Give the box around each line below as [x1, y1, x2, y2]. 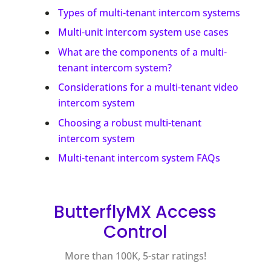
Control [103, 220, 168, 244]
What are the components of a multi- [57, 45, 227, 59]
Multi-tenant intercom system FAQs [57, 151, 220, 165]
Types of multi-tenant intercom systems [57, 6, 240, 20]
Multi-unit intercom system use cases [57, 25, 229, 39]
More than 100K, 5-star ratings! [64, 249, 206, 263]
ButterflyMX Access [54, 200, 217, 224]
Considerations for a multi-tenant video [57, 80, 238, 94]
